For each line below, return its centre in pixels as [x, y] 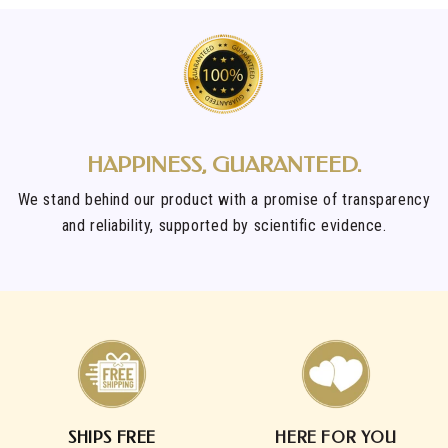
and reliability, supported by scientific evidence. [224, 226]
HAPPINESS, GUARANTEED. [224, 165]
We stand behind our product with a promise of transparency [224, 200]
